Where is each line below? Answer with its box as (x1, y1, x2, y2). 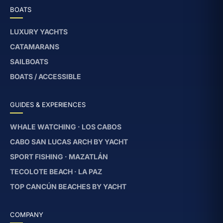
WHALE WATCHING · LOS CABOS (10, 122, 121, 131)
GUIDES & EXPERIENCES (10, 101, 86, 109)
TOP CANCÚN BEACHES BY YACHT (10, 182, 126, 191)
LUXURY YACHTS (10, 27, 68, 36)
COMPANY (10, 211, 43, 219)
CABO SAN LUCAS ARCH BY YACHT (10, 137, 128, 146)
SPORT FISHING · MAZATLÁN (10, 152, 108, 161)
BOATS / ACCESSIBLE (10, 72, 81, 81)
